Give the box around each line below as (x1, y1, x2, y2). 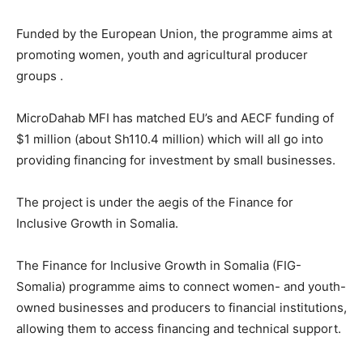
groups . (16, 67, 63, 83)
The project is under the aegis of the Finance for (16, 194, 293, 210)
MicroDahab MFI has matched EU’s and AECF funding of (16, 109, 334, 126)
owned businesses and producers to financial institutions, (16, 299, 347, 315)
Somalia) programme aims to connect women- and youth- (16, 278, 346, 294)
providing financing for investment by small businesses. (16, 152, 335, 168)
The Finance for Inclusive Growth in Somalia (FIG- (16, 257, 301, 273)
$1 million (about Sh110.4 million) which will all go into (16, 130, 323, 147)
